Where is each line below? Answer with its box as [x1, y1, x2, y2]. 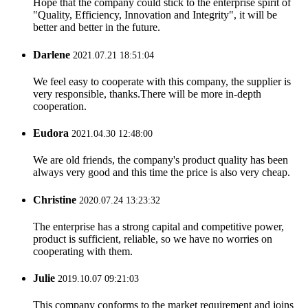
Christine [33, 193, 76, 206]
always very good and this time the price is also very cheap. [33, 166, 290, 179]
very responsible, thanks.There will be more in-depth [33, 87, 261, 100]
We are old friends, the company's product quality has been [33, 154, 288, 166]
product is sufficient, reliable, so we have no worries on [33, 232, 272, 245]
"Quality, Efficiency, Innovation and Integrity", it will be [33, 9, 277, 21]
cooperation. [33, 100, 87, 112]
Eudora [33, 127, 69, 140]
